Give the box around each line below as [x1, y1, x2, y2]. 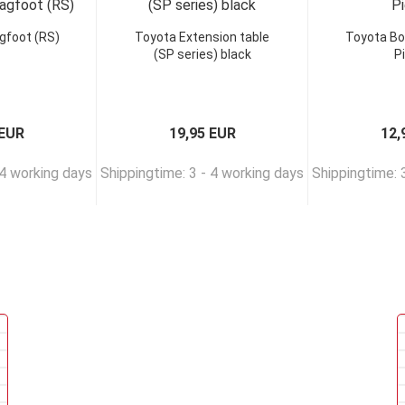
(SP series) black [153, 47, 251, 61]
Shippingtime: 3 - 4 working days [100, 165, 304, 182]
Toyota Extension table [135, 30, 269, 44]
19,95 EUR [168, 125, 236, 142]
